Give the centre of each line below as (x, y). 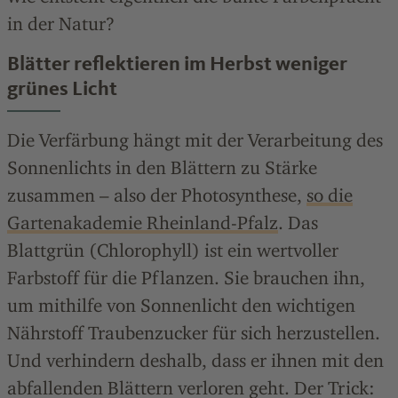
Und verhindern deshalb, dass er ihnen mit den (195, 361)
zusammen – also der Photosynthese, (157, 195)
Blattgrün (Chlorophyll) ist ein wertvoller (173, 251)
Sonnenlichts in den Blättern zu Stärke (162, 168)
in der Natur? (61, 24)
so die (330, 195)
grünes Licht (62, 89)
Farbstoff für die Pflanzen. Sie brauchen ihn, (186, 278)
